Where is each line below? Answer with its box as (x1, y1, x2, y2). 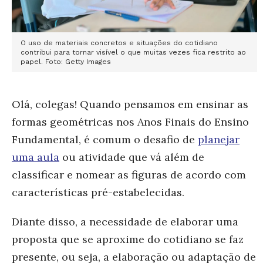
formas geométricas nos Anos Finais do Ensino (12, 114, 249, 129)
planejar (198, 132, 240, 146)
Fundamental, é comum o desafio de (12, 132, 198, 146)
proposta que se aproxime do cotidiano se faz (12, 232, 244, 246)
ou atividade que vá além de (59, 150, 204, 164)
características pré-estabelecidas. (12, 185, 184, 199)
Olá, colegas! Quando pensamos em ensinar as (12, 97, 248, 111)
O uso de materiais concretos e (21, 38, 136, 47)
